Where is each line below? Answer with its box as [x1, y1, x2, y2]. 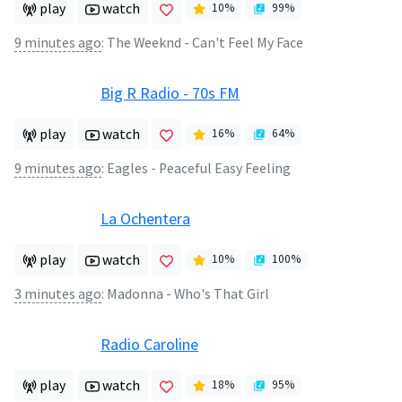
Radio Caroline [100, 333, 198, 354]
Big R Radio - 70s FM [100, 82, 240, 103]
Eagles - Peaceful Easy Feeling [107, 159, 291, 177]
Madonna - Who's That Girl [107, 284, 269, 302]
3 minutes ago [14, 284, 101, 302]
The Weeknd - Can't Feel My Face [107, 33, 303, 51]
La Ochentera [100, 207, 190, 229]
